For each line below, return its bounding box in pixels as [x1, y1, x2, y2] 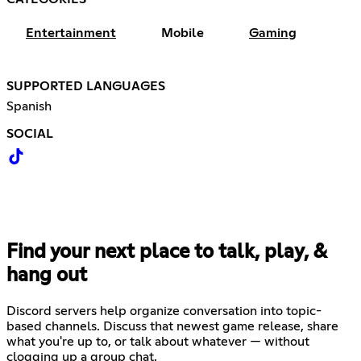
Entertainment [26, 26, 116, 39]
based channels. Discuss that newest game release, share [6, 319, 338, 333]
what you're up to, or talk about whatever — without [6, 334, 309, 348]
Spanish [6, 99, 52, 113]
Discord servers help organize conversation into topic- [6, 304, 322, 317]
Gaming [249, 26, 297, 39]
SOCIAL [6, 127, 53, 140]
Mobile [161, 26, 204, 39]
